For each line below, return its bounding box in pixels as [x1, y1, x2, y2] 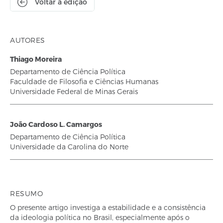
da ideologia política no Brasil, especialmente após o [10, 213, 190, 222]
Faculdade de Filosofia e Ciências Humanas [10, 77, 158, 86]
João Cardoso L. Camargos [10, 120, 102, 128]
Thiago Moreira [10, 55, 62, 63]
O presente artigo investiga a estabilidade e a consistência [10, 203, 206, 212]
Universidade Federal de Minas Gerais [10, 87, 138, 96]
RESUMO [10, 189, 43, 198]
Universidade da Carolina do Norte [10, 142, 128, 151]
